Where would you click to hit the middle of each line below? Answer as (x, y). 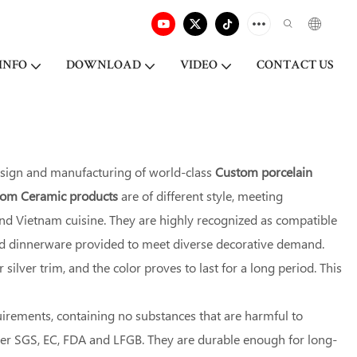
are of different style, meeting (202, 195)
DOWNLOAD (104, 66)
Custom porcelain (264, 171)
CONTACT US (295, 66)
